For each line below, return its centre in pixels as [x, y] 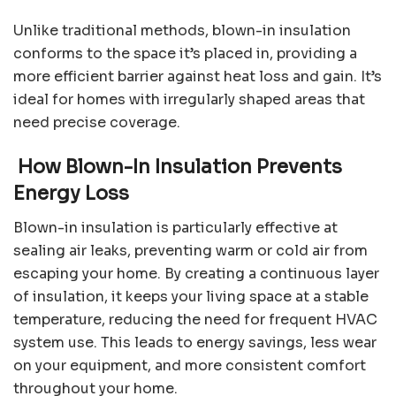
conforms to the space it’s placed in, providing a [185, 54]
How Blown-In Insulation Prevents [178, 166]
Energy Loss [71, 193]
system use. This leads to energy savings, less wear [195, 342]
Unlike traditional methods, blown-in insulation [182, 31]
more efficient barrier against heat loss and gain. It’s [198, 77]
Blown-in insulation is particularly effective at [175, 227]
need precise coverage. [97, 123]
